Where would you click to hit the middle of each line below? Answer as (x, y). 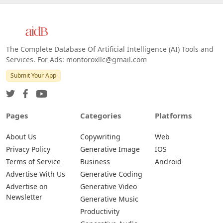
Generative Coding (111, 174)
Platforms (173, 115)
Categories (101, 115)
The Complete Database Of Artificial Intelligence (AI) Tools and (110, 49)
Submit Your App (33, 75)
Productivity (100, 211)
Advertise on (27, 186)
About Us (21, 136)
